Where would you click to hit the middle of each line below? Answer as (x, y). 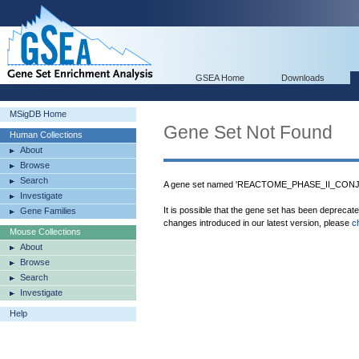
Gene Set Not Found (248, 132)
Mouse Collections (45, 232)
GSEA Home (220, 78)
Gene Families (48, 211)
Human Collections (46, 135)
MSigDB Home (38, 114)
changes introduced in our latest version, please (258, 223)
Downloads (303, 78)
